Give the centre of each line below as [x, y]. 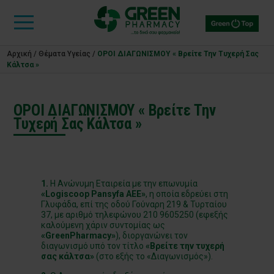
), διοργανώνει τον [152, 235]
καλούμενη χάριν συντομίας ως [103, 225]
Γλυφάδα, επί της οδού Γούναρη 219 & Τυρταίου [134, 204]
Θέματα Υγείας [65, 54]
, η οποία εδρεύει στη [187, 194]
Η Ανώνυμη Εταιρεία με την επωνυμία [123, 183]
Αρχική [20, 54]
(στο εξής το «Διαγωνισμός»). [154, 256]
